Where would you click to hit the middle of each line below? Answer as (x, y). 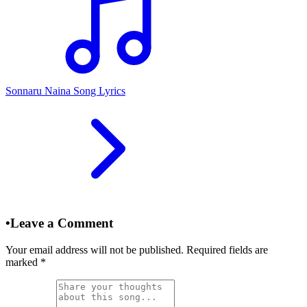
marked (23, 262)
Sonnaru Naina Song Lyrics (65, 91)
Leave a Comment (62, 223)
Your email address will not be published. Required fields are (137, 249)
